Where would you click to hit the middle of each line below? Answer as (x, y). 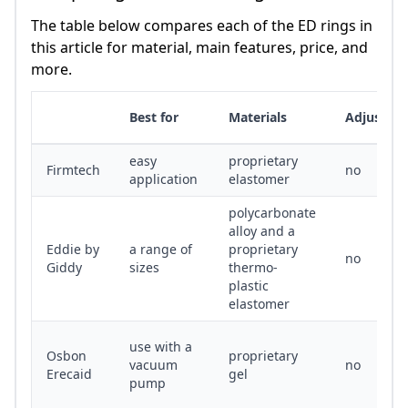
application (163, 179)
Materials (258, 117)
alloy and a (262, 231)
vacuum (153, 365)
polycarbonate (272, 213)
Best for (154, 117)
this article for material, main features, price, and (199, 48)
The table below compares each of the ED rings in (202, 26)
